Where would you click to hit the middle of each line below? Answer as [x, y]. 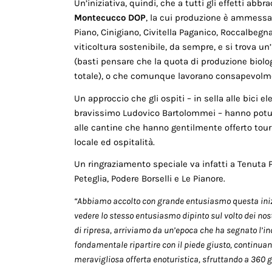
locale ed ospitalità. [114, 142]
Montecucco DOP [110, 17]
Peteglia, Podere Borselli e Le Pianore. [150, 179]
